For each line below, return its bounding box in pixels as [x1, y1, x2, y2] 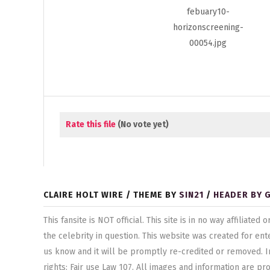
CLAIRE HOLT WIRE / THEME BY [43, 190, 179, 200]
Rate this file [66, 119, 118, 130]
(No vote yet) [118, 119, 169, 130]
